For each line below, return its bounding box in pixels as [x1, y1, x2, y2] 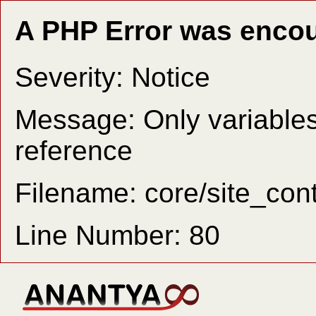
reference [15, 135, 133, 166]
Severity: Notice [15, 61, 210, 92]
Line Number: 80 [15, 219, 220, 250]
